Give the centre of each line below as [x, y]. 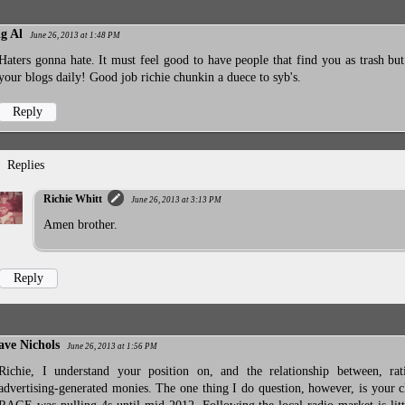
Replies [26, 165]
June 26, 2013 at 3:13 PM [176, 199]
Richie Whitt [73, 198]
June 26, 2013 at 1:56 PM [112, 347]
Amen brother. [80, 224]
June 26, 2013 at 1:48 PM [75, 36]
